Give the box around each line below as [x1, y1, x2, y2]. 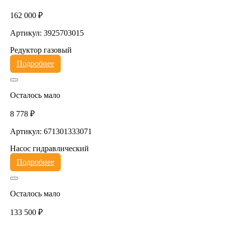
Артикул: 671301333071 [10, 127, 92, 136]
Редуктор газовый [10, 45, 72, 54]
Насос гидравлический [10, 144, 89, 153]
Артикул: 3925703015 [10, 28, 84, 37]
